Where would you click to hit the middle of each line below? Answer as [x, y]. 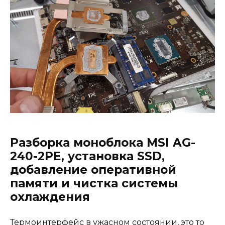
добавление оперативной [93, 170]
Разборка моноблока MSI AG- [103, 143]
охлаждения [50, 197]
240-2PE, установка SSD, [87, 156]
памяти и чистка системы [94, 184]
